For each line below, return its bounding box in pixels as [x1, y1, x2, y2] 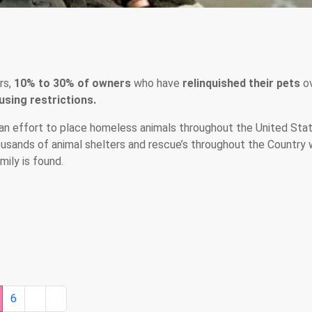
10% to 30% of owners [14, 77, 131, 90]
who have [131, 77, 182, 90]
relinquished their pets [182, 77, 300, 90]
